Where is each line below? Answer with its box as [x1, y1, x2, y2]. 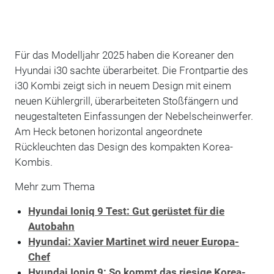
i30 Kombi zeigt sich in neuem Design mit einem [14, 79, 231, 92]
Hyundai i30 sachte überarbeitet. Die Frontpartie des [14, 64, 248, 76]
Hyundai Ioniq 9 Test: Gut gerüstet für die [28, 204, 224, 217]
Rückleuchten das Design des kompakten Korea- [14, 140, 233, 153]
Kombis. [14, 155, 53, 168]
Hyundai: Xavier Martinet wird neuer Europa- [28, 235, 239, 248]
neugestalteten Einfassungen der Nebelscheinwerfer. [14, 109, 253, 122]
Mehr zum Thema [14, 180, 95, 193]
